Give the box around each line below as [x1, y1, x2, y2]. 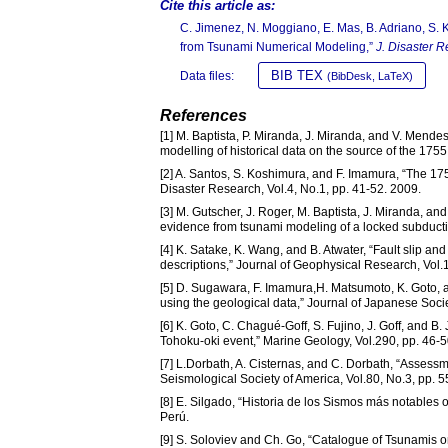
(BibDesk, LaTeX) [327, 69, 413, 82]
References [160, 106, 247, 124]
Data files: [180, 68, 234, 83]
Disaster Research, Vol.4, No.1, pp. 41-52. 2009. [160, 181, 421, 196]
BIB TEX [271, 67, 327, 83]
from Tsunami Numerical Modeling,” [180, 39, 376, 54]
